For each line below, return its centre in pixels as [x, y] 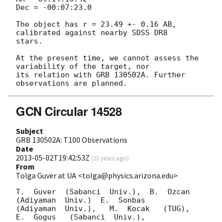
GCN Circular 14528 [69, 111]
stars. [29, 41]
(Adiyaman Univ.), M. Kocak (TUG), [103, 209]
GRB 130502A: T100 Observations [72, 140]
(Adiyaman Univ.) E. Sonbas [81, 200]
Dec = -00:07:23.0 [54, 8]
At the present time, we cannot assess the [107, 58]
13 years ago [110, 158]
